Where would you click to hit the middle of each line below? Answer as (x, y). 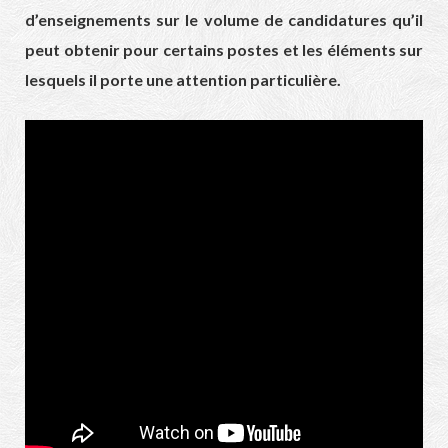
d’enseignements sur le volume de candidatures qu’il (224, 20)
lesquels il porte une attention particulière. (183, 80)
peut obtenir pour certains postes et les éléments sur (224, 50)
